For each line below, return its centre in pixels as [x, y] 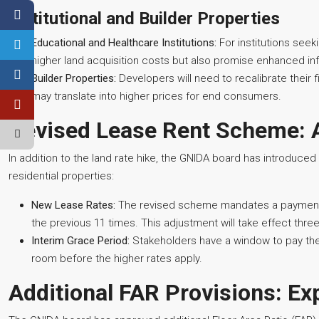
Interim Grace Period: [80, 241]
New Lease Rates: [73, 205]
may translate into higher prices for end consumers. [156, 96]
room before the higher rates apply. [117, 258]
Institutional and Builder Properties [144, 19]
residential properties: [61, 176]
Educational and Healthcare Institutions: [124, 43]
